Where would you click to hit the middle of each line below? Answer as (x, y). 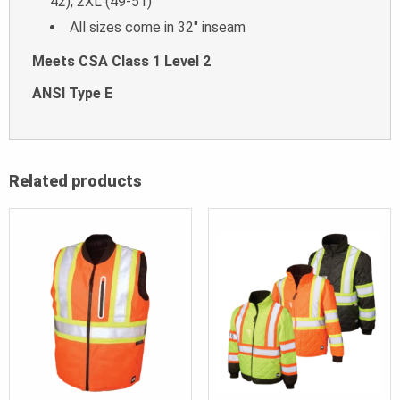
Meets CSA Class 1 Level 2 (121, 61)
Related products (75, 180)
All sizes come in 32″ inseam (158, 27)
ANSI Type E (72, 93)
